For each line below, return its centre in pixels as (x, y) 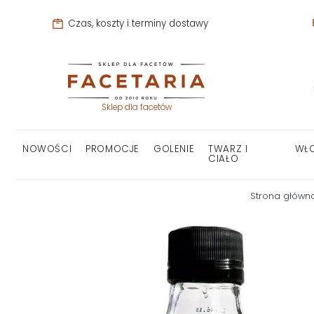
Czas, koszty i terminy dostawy (136, 23)
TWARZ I (228, 149)
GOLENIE (174, 149)
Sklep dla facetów (136, 108)
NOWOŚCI (47, 149)
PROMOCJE (113, 149)
